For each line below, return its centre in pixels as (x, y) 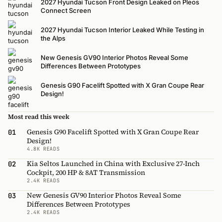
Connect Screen (66, 11)
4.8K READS (43, 149)
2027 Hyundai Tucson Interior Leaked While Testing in (122, 30)
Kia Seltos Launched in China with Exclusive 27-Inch (113, 164)
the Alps (53, 38)
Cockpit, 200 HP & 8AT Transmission (86, 173)
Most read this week (39, 117)
